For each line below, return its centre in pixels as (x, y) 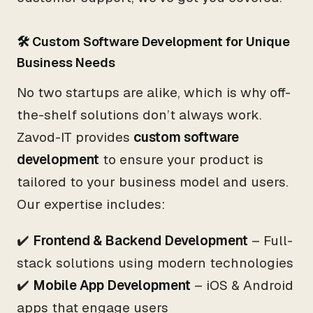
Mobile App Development (112, 285)
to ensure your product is (181, 160)
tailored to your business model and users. (153, 182)
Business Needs (66, 63)
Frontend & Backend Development (140, 241)
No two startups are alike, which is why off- (154, 93)
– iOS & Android (242, 285)
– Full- (270, 241)
